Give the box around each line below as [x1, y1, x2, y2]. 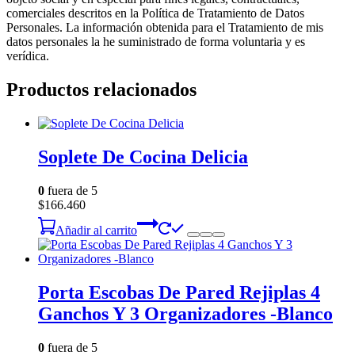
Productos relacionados [6, 79, 197, 101]
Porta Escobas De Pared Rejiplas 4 [38, 281, 320, 303]
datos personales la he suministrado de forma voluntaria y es [6, 35, 305, 49]
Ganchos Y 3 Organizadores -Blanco [38, 303, 333, 324]
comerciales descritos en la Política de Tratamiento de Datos [6, 6, 304, 21]
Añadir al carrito [55, 223, 137, 237]
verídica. [6, 49, 49, 63]
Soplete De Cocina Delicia [38, 146, 248, 167]
